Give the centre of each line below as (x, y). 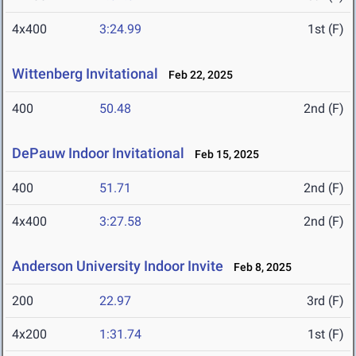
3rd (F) (325, 301)
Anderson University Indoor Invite (118, 266)
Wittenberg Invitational (85, 74)
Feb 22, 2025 (197, 75)
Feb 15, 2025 (223, 155)
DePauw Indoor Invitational (98, 153)
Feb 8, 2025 (259, 267)
